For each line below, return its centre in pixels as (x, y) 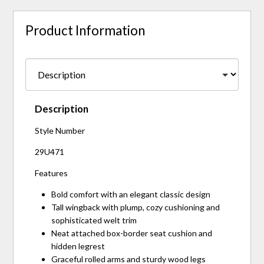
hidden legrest (78, 246)
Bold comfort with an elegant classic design (131, 194)
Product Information (85, 30)
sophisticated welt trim (94, 220)
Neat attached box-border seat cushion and (132, 233)
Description (62, 108)
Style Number (60, 130)
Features (52, 173)
